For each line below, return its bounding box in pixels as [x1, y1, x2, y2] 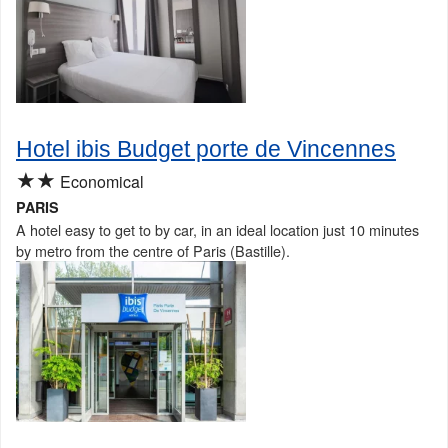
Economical [56, 169, 144, 193]
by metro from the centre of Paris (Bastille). [16, 239, 290, 261]
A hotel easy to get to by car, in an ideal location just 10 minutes [16, 218, 419, 240]
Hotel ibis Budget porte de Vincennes [16, 135, 396, 162]
